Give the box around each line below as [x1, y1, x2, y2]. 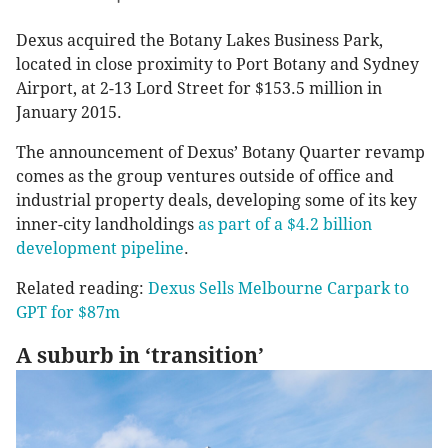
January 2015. [16, 102, 122, 122]
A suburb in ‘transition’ [16, 342, 264, 368]
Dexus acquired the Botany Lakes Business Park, [16, 30, 383, 50]
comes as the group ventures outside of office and [16, 166, 394, 186]
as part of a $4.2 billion [198, 214, 372, 234]
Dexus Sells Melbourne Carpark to [148, 278, 409, 298]
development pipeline [16, 238, 184, 258]
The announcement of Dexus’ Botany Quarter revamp [16, 142, 425, 162]
